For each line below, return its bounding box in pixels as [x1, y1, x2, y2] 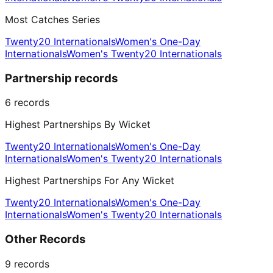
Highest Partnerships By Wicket [5, 118, 151, 131]
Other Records [5, 232, 86, 247]
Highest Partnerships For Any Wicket [5, 174, 174, 187]
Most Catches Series [5, 13, 100, 26]
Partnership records [5, 71, 118, 85]
